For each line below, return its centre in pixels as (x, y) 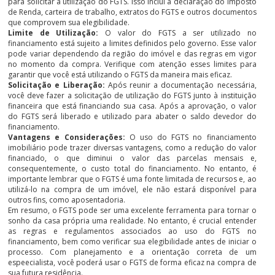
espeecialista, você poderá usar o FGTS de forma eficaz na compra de (132, 262)
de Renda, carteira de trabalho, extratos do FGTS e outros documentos (132, 12)
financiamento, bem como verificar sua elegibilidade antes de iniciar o (132, 241)
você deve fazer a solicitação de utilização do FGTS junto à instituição (132, 95)
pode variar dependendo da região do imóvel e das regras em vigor (132, 53)
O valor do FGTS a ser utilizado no (181, 33)
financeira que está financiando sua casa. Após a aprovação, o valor (132, 106)
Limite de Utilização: (57, 33)
